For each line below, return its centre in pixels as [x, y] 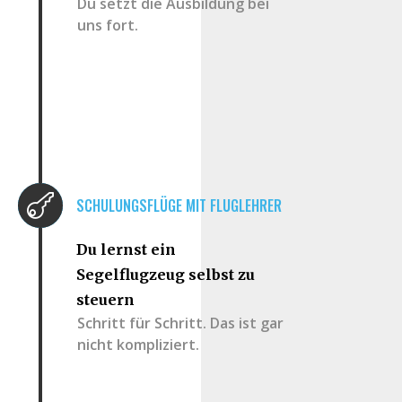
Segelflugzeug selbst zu [165, 275]
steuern [105, 300]
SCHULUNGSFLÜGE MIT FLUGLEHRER [179, 205]
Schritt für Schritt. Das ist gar [180, 323]
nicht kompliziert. [140, 345]
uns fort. [109, 25]
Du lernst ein [126, 249]
